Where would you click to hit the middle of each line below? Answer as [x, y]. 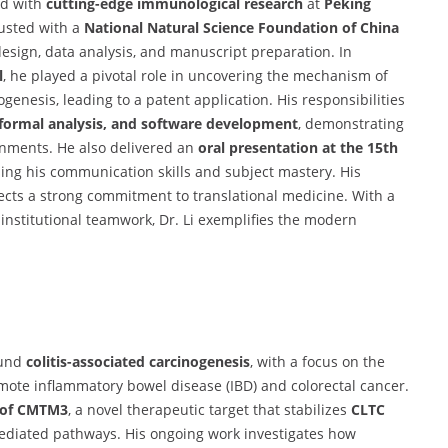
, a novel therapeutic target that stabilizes [209, 409]
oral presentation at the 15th [298, 147]
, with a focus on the [317, 361]
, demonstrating [351, 123]
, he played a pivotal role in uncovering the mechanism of [195, 75]
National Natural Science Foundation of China [241, 27]
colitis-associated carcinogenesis [138, 361]
